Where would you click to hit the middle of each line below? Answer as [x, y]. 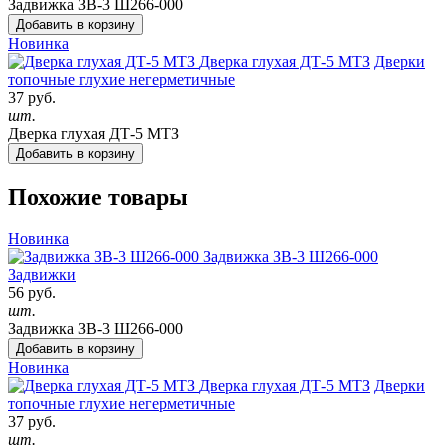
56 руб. [32, 293]
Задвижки [42, 275]
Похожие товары [98, 196]
